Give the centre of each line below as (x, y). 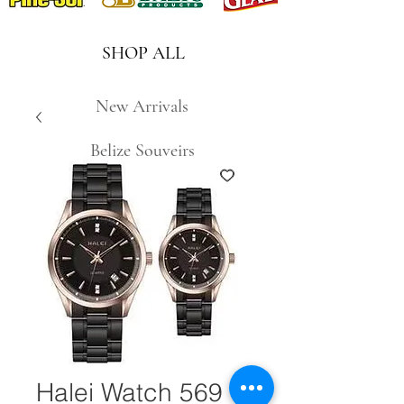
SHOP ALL (143, 53)
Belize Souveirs (142, 150)
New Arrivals (142, 106)
